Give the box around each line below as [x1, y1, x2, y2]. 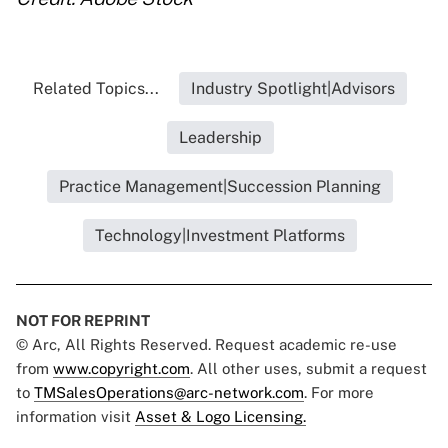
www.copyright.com [53, 360, 190, 378]
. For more [304, 384, 374, 402]
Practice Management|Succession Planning [59, 177, 381, 197]
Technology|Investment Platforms [95, 226, 345, 246]
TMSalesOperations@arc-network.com [34, 384, 304, 402]
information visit [16, 408, 135, 426]
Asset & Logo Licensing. [135, 408, 306, 426]
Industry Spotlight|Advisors [191, 79, 395, 99]
